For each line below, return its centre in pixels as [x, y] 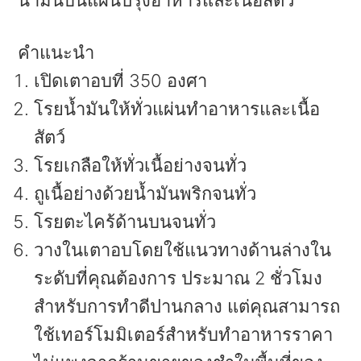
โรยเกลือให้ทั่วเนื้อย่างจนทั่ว [141, 165]
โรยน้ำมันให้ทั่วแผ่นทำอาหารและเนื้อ [177, 108]
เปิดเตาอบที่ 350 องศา [121, 80]
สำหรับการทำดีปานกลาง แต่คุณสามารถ [187, 306]
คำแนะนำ [56, 52]
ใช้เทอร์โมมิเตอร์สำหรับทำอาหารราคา [184, 334]
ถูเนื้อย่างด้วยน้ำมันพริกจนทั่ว [145, 193]
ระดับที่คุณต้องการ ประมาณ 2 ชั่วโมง [178, 278]
